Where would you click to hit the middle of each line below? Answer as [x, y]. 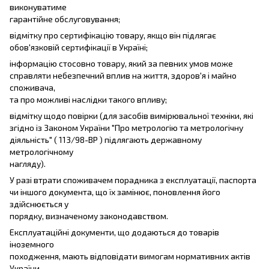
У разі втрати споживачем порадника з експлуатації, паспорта [133, 180]
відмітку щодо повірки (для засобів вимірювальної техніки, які [131, 115]
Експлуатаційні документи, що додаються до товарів [114, 232]
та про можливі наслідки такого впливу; [88, 99]
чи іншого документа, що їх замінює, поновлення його [115, 192]
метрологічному [41, 151]
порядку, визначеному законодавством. [89, 216]
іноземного [32, 244]
